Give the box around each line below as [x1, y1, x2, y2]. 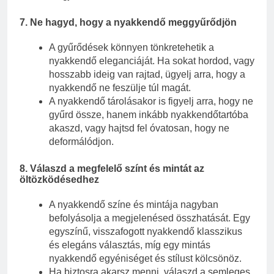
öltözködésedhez [20, 174, 99, 185]
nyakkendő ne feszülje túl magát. [49, 82, 191, 93]
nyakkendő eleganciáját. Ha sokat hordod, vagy [49, 55, 254, 66]
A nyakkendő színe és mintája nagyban [49, 199, 218, 210]
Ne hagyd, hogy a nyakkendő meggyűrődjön [30, 17, 237, 28]
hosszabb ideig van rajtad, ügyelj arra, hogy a [49, 68, 245, 80]
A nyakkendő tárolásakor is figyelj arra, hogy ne [49, 95, 253, 106]
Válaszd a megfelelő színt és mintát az [30, 163, 204, 174]
